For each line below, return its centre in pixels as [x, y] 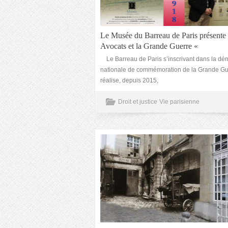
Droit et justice [138, 102]
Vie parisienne [179, 102]
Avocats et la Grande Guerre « [150, 46]
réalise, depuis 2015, [129, 80]
